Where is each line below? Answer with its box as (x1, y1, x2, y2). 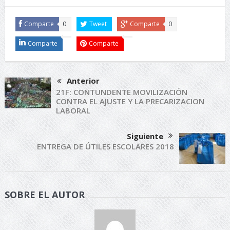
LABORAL (55, 105, 90, 116)
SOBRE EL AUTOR (4, 188, 85, 201)
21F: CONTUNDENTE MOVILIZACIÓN (55, 87, 187, 98)
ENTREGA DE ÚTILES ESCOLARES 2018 (37, 141, 175, 152)
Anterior (66, 75, 100, 86)
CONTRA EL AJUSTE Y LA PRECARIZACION (55, 96, 204, 107)
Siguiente (127, 131, 164, 142)
